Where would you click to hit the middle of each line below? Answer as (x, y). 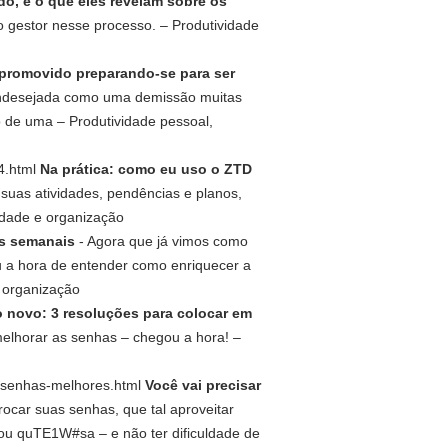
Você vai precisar (203, 385)
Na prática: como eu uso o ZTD (146, 169)
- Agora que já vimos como (161, 241)
